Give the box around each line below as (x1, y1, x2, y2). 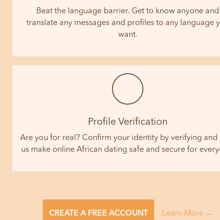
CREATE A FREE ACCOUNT (49, 209, 148, 218)
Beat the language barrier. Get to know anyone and (36, 7, 219, 15)
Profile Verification (87, 117, 168, 127)
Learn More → (162, 209, 213, 218)
